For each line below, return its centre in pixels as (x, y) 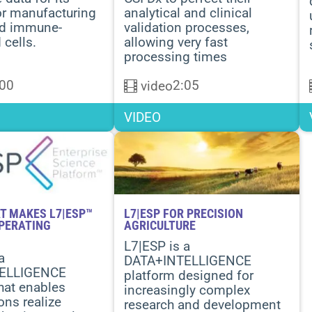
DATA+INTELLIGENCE (188, 261)
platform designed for (189, 275)
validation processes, (187, 28)
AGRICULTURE (160, 225)
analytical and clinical (188, 13)
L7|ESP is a (157, 246)
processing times (175, 57)
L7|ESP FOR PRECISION (184, 213)
